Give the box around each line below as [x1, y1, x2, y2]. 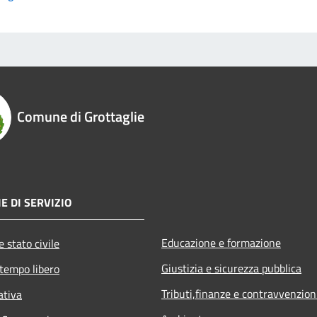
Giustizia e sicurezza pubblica [161, 259, 301, 277]
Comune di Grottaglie [17, 105, 144, 127]
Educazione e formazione [161, 234, 281, 251]
